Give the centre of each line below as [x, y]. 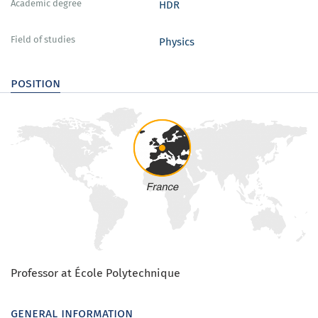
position [35, 82]
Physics [177, 41]
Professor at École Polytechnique [95, 273]
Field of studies [43, 39]
